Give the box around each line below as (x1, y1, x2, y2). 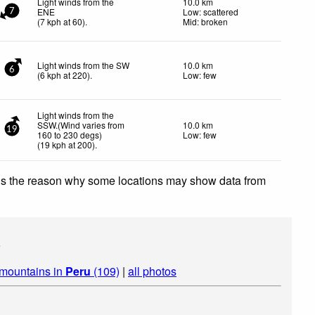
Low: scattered (183, 5, 238, 18)
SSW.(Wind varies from (37, 118, 125, 131)
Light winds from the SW (37, 58, 130, 71)
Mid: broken (183, 15, 228, 27)
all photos (128, 262, 176, 279)
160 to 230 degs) (37, 128, 103, 141)
